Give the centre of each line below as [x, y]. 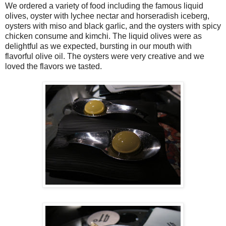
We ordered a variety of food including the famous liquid [104, 6]
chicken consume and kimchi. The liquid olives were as [103, 36]
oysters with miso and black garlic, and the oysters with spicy [113, 26]
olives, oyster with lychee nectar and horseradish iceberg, [107, 16]
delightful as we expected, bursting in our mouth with [98, 46]
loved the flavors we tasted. [53, 66]
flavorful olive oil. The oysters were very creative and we [105, 56]
